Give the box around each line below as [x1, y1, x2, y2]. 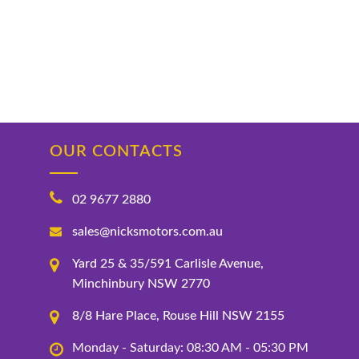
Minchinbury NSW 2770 [72, 277, 210, 290]
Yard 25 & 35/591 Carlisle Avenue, [72, 257, 264, 270]
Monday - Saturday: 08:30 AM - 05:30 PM [72, 341, 309, 354]
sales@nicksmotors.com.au [72, 225, 223, 238]
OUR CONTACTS [50, 143, 183, 159]
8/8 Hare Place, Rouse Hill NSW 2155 [72, 309, 284, 322]
